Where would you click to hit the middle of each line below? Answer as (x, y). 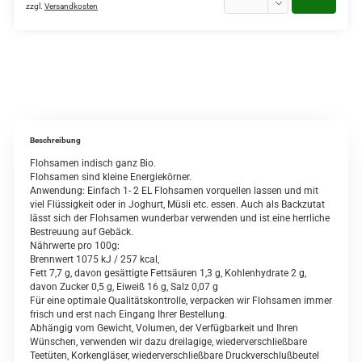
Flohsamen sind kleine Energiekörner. (111, 177)
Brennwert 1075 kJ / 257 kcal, (95, 259)
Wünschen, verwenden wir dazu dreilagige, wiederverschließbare (168, 342)
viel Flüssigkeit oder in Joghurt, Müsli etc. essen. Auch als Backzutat (177, 204)
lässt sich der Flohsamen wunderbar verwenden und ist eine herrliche (180, 218)
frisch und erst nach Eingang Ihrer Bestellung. (128, 314)
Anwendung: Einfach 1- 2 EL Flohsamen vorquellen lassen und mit (174, 191)
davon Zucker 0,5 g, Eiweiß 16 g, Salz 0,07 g (124, 287)
